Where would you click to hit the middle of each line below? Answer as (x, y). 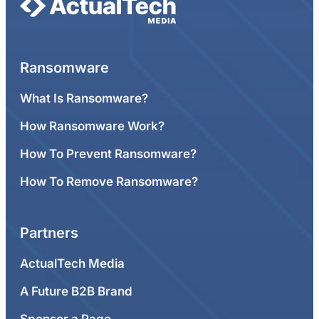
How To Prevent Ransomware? (108, 154)
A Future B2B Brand (76, 292)
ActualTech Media (72, 264)
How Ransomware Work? (92, 126)
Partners (49, 233)
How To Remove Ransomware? (109, 182)
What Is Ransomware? (84, 99)
